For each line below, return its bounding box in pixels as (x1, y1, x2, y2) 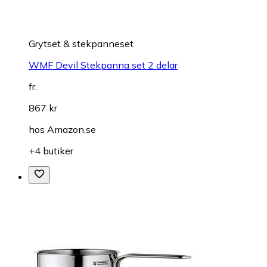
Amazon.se (47, 123, 96, 135)
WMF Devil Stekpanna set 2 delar (29, 58, 178, 71)
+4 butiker (29, 144, 73, 157)
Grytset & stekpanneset (29, 37, 133, 49)
